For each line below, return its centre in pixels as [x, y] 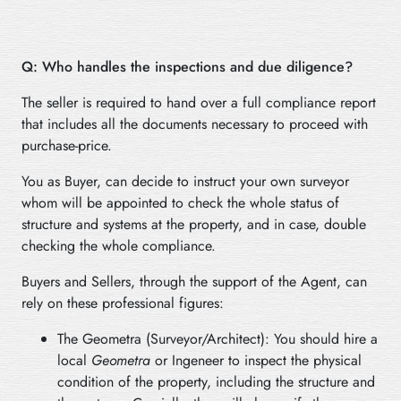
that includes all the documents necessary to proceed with [195, 124]
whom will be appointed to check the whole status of [180, 202]
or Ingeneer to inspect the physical [256, 360]
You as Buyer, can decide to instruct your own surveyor [185, 181]
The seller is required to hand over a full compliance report [199, 102]
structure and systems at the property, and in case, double [194, 224]
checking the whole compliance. [119, 245]
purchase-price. [67, 145]
